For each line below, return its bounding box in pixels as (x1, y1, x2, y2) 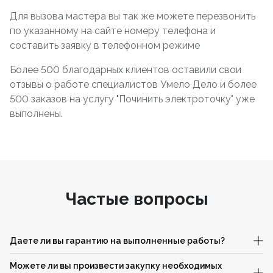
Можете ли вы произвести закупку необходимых (10, 261, 222, 271)
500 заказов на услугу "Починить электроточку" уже (10, 93, 255, 105)
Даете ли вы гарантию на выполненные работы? (10, 236, 225, 246)
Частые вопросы (65, 189, 208, 209)
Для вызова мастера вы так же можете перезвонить (10, 10, 255, 22)
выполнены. (10, 108, 63, 119)
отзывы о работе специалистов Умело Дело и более (10, 79, 257, 90)
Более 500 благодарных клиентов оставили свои (10, 64, 241, 76)
